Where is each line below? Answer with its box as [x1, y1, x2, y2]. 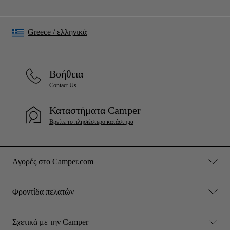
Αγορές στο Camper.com [12, 157, 93, 166]
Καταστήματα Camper [49, 104, 141, 116]
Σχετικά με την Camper [12, 217, 88, 226]
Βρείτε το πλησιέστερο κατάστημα [49, 118, 133, 125]
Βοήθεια [49, 68, 83, 80]
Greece [28, 28, 51, 37]
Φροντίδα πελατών [12, 187, 74, 196]
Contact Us [49, 81, 76, 89]
